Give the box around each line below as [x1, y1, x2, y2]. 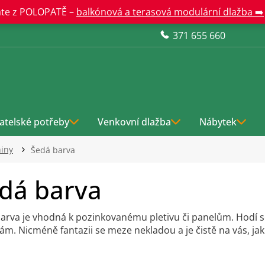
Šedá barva [31, 144, 75, 156]
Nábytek [199, 115, 237, 128]
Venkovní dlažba [98, 115, 171, 128]
